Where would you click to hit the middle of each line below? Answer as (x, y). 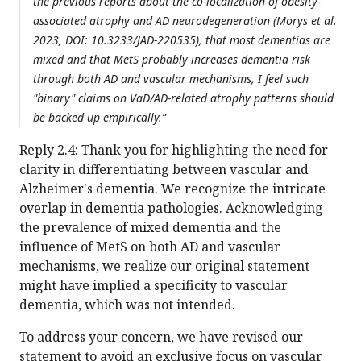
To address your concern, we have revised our (161, 337)
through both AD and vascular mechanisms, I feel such (171, 79)
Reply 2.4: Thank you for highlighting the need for (174, 150)
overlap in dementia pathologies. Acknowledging (171, 208)
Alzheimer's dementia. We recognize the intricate (172, 189)
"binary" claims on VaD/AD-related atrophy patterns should (183, 98)
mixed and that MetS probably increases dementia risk (172, 60)
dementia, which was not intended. (127, 305)
